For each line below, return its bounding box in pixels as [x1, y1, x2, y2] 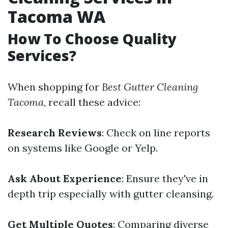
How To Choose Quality [8, 29, 177, 48]
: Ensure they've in [122, 172, 208, 185]
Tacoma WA [8, 6, 105, 27]
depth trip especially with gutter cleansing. [8, 187, 214, 200]
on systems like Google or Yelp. [8, 141, 158, 154]
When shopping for [8, 80, 102, 93]
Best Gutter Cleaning [102, 80, 198, 93]
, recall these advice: [44, 96, 140, 108]
